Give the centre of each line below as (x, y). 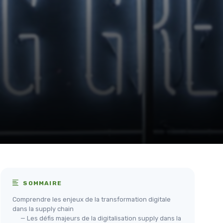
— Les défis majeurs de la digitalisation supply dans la (101, 218)
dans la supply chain (43, 209)
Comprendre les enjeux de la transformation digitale (92, 199)
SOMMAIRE (42, 183)
